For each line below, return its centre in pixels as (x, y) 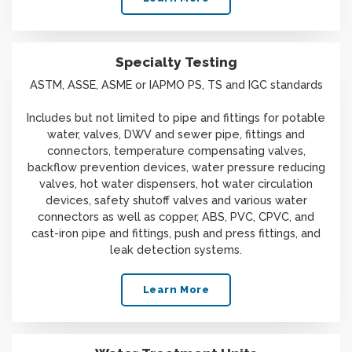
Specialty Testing (176, 62)
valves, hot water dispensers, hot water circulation (176, 184)
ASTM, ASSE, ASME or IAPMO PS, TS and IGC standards (176, 85)
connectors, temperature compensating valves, (176, 151)
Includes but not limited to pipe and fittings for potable (176, 118)
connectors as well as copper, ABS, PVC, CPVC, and (176, 217)
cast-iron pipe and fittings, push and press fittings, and (176, 233)
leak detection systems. (176, 250)
